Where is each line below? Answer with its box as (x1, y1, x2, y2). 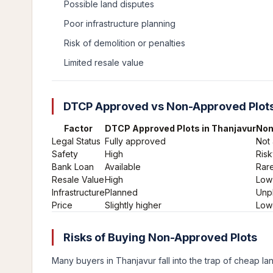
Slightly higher (105, 200, 161, 210)
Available (105, 161, 141, 172)
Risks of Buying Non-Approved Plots (61, 231, 257, 244)
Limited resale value (64, 57, 144, 68)
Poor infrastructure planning (64, 18, 175, 29)
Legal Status (52, 136, 101, 146)
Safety (52, 149, 78, 159)
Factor (64, 123, 93, 133)
